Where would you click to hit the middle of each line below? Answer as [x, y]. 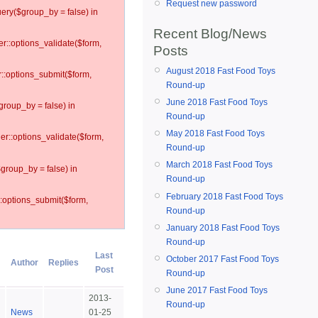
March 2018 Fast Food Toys [219, 165]
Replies [64, 263]
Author [24, 263]
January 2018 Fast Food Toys [223, 227]
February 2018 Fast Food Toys [225, 196]
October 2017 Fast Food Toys [223, 259]
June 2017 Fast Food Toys [217, 291]
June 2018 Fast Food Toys [217, 102]
